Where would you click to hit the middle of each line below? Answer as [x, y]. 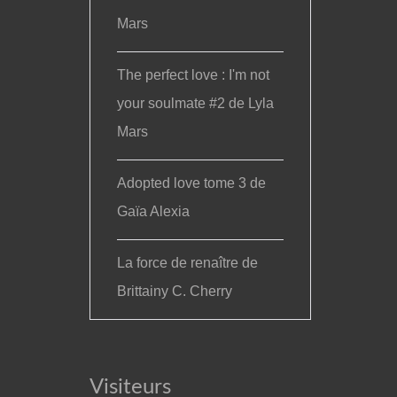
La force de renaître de [188, 263]
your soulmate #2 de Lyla [196, 103]
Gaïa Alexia [154, 211]
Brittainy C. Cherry [175, 291]
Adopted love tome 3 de [192, 183]
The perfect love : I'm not [194, 75]
